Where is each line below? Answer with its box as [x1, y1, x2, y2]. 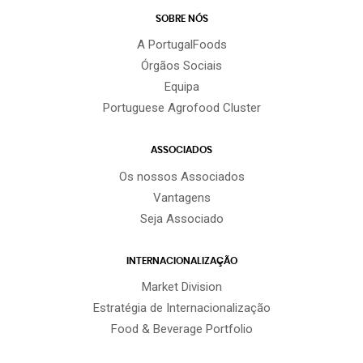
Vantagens [152, 190, 211, 205]
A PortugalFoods [136, 37, 227, 53]
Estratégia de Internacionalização [92, 301, 271, 316]
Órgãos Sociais [141, 58, 222, 74]
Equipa [164, 79, 199, 95]
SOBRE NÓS [155, 13, 208, 23]
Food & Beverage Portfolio [110, 322, 253, 337]
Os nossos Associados [118, 169, 245, 184]
